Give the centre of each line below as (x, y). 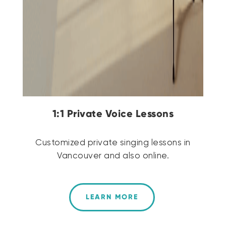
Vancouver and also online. (113, 156)
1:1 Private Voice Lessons (113, 113)
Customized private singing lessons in (113, 143)
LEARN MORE (112, 197)
